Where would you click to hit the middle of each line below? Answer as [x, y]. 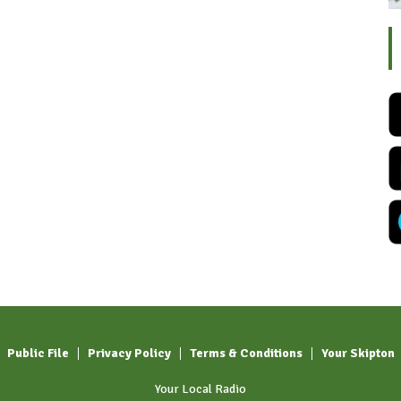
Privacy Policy [129, 354]
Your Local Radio [200, 389]
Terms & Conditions [246, 354]
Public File [38, 354]
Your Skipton [358, 354]
